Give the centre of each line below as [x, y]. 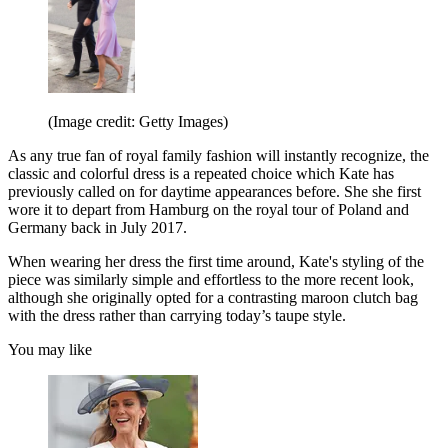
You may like [50, 349]
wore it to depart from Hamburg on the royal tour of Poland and [208, 209]
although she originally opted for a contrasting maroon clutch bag [213, 297]
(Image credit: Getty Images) [138, 121]
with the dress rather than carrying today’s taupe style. [177, 315]
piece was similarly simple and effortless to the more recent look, [211, 279]
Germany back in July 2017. [97, 227]
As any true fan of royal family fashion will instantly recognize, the [218, 155]
